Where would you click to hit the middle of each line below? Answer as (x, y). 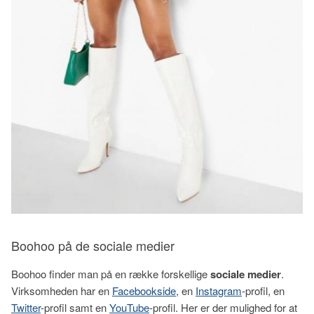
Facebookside (144, 290)
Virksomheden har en (62, 290)
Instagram (219, 290)
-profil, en (263, 290)
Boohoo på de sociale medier (93, 245)
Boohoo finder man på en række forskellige (111, 273)
